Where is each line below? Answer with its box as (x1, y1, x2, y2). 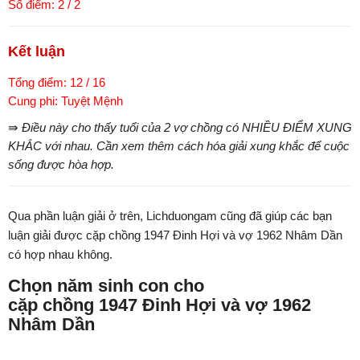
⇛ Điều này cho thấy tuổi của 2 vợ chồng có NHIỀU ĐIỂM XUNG (8, 121, 352, 135)
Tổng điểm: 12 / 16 (8, 76, 105, 90)
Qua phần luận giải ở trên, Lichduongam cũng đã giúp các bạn (8, 209, 332, 223)
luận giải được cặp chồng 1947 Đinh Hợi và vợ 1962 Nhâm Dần (8, 228, 342, 243)
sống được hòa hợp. (8, 157, 114, 172)
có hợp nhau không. (8, 247, 116, 262)
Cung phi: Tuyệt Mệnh (8, 94, 123, 108)
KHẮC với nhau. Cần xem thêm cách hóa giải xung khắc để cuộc (8, 139, 350, 153)
